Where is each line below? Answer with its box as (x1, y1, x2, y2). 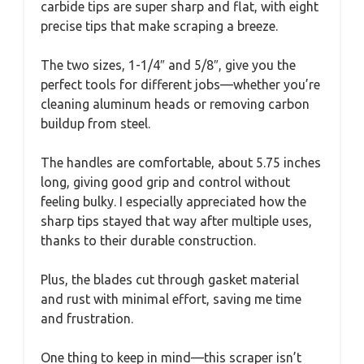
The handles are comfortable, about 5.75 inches (41, 154, 321, 170)
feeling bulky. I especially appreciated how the (41, 193, 306, 209)
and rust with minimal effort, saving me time (41, 291, 301, 306)
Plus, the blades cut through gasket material (41, 271, 299, 287)
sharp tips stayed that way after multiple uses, (41, 213, 312, 228)
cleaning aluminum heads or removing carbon (41, 96, 310, 111)
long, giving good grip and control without (41, 174, 290, 189)
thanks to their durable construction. (41, 232, 256, 248)
